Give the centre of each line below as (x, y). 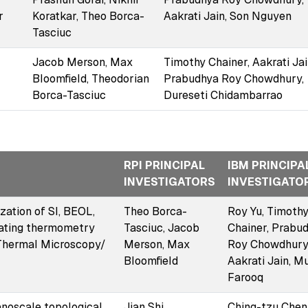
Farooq (245, 277)
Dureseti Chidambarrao (223, 95)
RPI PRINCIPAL (164, 165)
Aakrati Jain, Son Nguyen (227, 16)
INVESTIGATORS (169, 181)
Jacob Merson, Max (82, 62)
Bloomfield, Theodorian (90, 78)
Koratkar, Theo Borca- (88, 16)
